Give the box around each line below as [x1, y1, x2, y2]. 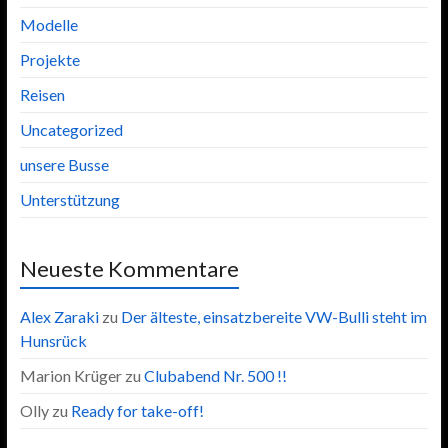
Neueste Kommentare [19, 254, 239, 282]
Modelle [19, 14, 78, 34]
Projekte [19, 49, 80, 69]
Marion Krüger [19, 365, 122, 385]
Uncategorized [19, 119, 123, 139]
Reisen [19, 84, 65, 104]
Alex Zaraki [19, 306, 99, 326]
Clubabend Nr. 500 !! [143, 365, 287, 385]
